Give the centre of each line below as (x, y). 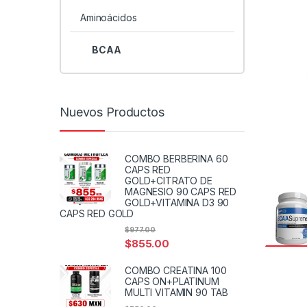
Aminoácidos (108, 18)
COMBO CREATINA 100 (176, 271)
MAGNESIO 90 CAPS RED (181, 191)
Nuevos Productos (112, 112)
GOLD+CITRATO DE (169, 180)
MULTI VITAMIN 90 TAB (177, 293)
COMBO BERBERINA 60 (176, 158)
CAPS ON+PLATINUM (172, 282)
